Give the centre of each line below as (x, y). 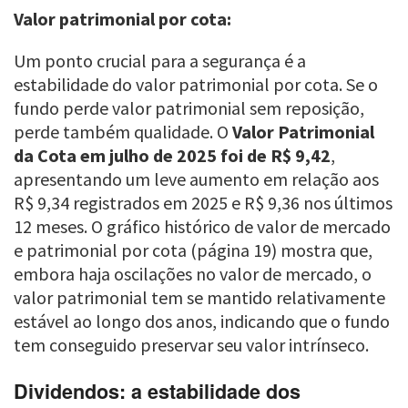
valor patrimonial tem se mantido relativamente (199, 297)
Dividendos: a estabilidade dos (157, 391)
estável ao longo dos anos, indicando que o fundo (202, 321)
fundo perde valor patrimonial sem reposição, (189, 108)
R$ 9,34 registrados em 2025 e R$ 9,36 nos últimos (203, 203)
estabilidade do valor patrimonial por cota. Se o (196, 84)
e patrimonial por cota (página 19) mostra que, (193, 250)
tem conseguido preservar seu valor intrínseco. (191, 345)
